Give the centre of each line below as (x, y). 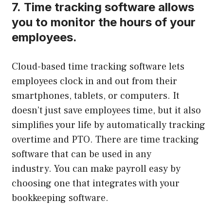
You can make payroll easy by (117, 169)
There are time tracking (147, 140)
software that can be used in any (82, 154)
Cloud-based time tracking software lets (98, 67)
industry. (32, 169)
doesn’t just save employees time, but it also (106, 111)
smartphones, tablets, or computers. (91, 96)
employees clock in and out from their (94, 82)
